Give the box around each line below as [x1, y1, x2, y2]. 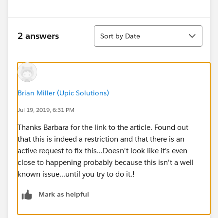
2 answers [18, 30, 59, 42]
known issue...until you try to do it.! [18, 169, 135, 179]
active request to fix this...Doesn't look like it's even [18, 145, 187, 155]
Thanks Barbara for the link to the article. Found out [18, 122, 188, 132]
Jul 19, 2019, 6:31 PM [18, 105, 74, 114]
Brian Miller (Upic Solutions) [18, 88, 109, 97]
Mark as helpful [38, 189, 89, 199]
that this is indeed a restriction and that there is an [18, 134, 184, 144]
